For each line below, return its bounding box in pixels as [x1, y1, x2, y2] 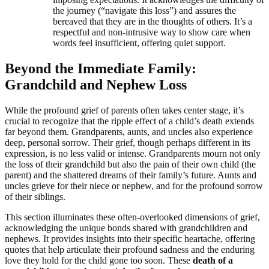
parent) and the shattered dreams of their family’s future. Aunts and [5, 169, 256, 180]
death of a [193, 255, 233, 265]
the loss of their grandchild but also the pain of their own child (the [5, 159, 256, 169]
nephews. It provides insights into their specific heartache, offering [5, 233, 255, 244]
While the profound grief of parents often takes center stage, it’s [5, 104, 244, 115]
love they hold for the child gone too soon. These [5, 255, 193, 265]
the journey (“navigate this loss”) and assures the [53, 5, 236, 16]
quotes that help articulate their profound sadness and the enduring [5, 244, 255, 255]
